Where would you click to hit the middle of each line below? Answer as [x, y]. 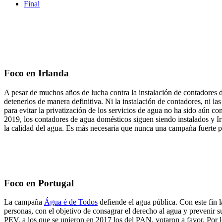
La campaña [24, 202]
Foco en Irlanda [36, 73]
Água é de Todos [71, 202]
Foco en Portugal [39, 183]
